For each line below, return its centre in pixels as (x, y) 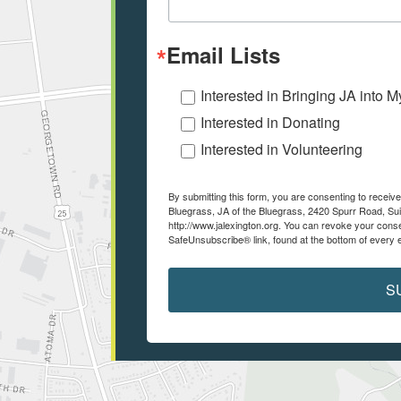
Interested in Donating (270, 123)
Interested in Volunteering (282, 149)
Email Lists (223, 55)
